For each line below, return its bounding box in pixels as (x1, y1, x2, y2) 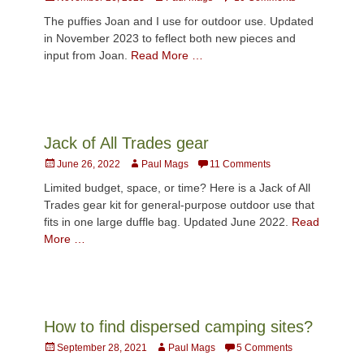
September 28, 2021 (57, 341, 147, 353)
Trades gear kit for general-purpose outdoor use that (44, 197, 314, 211)
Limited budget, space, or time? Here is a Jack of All (44, 180, 310, 194)
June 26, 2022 (57, 158, 120, 170)
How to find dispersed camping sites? (44, 317, 313, 336)
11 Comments (210, 158, 271, 170)
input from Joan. (44, 48, 131, 62)
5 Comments (236, 341, 292, 353)
